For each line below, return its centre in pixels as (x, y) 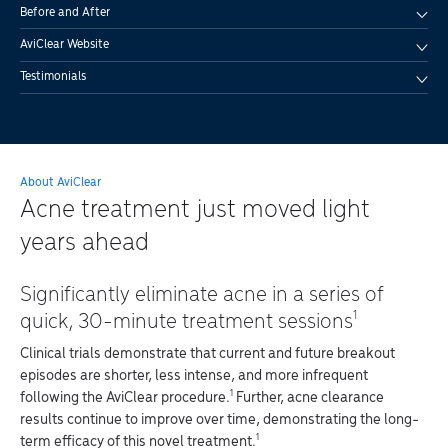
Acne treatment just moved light (195, 210)
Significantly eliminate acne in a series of (202, 295)
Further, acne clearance (308, 397)
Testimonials (53, 77)
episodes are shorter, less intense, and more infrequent (194, 375)
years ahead (84, 243)
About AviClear (60, 183)
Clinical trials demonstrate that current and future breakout (207, 353)
